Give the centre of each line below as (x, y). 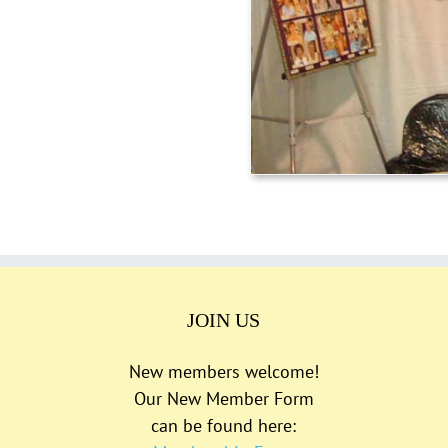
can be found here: (224, 425)
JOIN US (224, 319)
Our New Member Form (223, 398)
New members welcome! (223, 371)
